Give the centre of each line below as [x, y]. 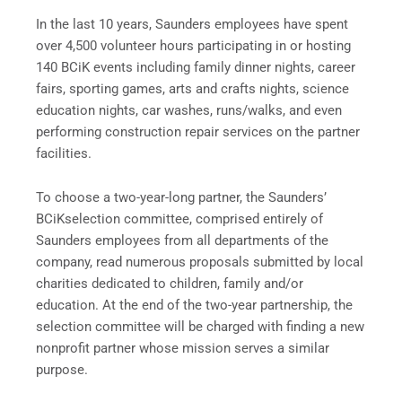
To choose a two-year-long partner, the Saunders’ [181, 198]
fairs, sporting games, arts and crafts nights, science [192, 88]
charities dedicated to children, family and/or [170, 284]
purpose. [62, 370]
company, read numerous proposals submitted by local [200, 262]
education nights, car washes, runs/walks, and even [189, 110]
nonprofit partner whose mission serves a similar [183, 349]
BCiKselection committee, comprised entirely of [179, 219]
